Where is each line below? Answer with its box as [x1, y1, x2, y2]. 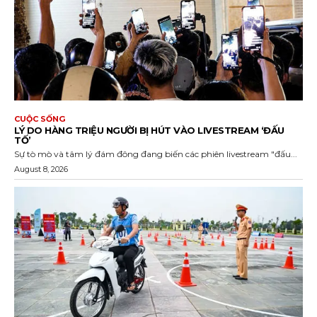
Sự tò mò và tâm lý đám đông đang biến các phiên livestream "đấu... [14, 149, 297, 160]
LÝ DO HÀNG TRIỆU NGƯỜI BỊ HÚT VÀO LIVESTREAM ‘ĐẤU [14, 125, 284, 137]
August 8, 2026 [14, 164, 68, 175]
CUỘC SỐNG [14, 114, 65, 125]
